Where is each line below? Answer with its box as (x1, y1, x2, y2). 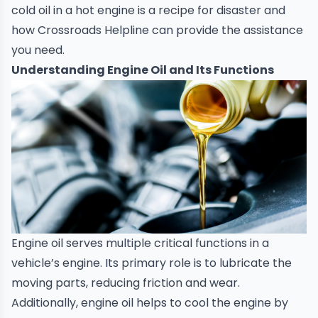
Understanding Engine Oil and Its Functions (11, 62, 274, 78)
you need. (11, 42, 65, 58)
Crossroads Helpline (38, 22, 149, 38)
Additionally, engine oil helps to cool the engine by (11, 295, 288, 312)
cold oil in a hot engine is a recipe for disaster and (11, 2, 285, 18)
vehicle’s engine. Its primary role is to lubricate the (11, 255, 292, 272)
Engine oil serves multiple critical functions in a (11, 235, 269, 252)
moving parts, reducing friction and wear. (11, 275, 240, 292)
